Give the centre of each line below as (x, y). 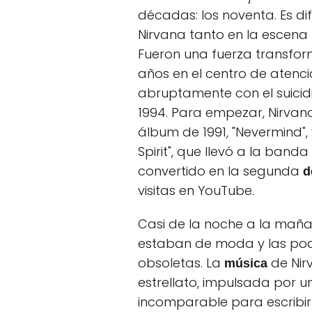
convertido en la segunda (220, 171)
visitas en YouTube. (198, 190)
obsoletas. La (181, 263)
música (246, 263)
